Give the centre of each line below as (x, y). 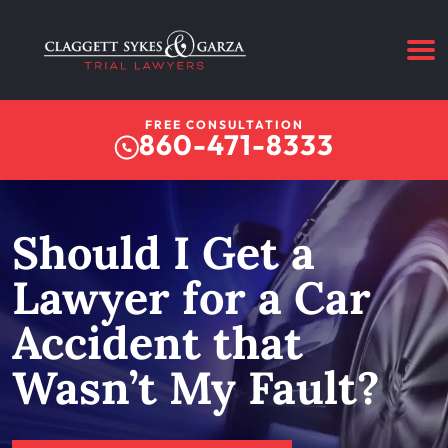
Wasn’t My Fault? (196, 387)
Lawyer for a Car (191, 297)
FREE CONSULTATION (224, 124)
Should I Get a (163, 252)
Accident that (157, 342)
